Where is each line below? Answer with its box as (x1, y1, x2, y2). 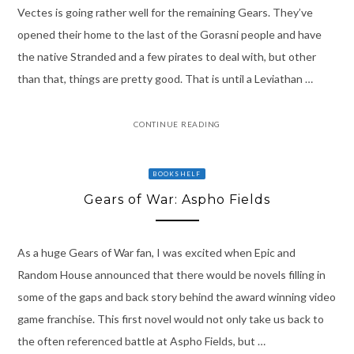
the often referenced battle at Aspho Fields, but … (17, 333, 265, 348)
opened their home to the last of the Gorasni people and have (17, 28, 322, 42)
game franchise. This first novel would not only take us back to (17, 311, 324, 326)
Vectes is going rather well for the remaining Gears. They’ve (17, 6, 313, 20)
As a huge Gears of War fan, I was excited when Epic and (17, 245, 296, 259)
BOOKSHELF (153, 170, 201, 179)
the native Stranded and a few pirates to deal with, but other (17, 50, 316, 64)
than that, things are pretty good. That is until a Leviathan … (17, 72, 313, 86)
